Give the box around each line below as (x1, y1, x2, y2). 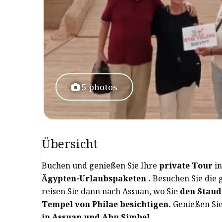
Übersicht (42, 135, 98, 152)
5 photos (80, 81, 117, 93)
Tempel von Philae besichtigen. (42, 199, 173, 210)
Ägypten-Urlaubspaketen (42, 173, 146, 184)
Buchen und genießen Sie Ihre (42, 160, 159, 171)
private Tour (159, 160, 213, 171)
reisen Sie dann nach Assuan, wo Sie (42, 186, 180, 197)
